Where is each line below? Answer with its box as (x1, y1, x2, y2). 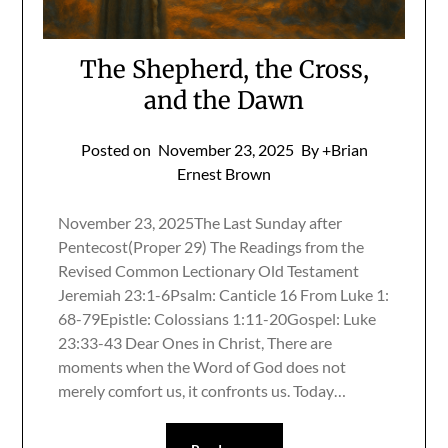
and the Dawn (144, 85, 304, 117)
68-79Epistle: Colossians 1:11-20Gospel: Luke (58, 309, 377, 329)
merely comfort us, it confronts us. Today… (58, 381, 347, 401)
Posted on (80, 140, 154, 160)
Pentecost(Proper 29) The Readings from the (58, 237, 365, 257)
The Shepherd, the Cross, (79, 54, 369, 86)
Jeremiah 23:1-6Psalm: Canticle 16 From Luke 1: (58, 285, 390, 305)
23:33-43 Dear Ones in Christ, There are (58, 333, 333, 353)
